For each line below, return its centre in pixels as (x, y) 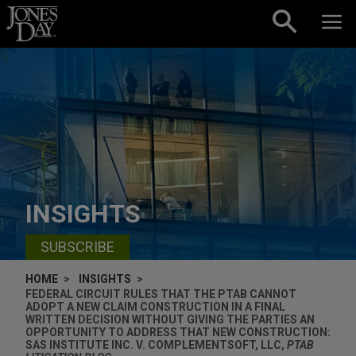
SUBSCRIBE (77, 247)
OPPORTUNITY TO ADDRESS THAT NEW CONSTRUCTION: (178, 332)
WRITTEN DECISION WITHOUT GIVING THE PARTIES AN (170, 319)
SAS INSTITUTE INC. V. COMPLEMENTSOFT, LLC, (156, 344)
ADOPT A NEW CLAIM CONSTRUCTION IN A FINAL (155, 306)
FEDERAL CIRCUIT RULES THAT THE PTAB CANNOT (161, 294)
